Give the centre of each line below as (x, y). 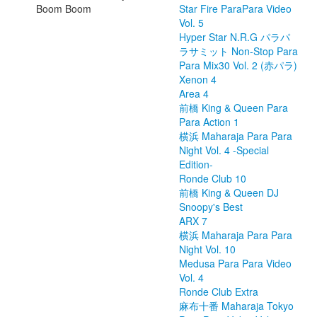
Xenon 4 (198, 79)
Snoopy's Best (211, 207)
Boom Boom (64, 8)
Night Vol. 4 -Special (224, 150)
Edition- (196, 164)
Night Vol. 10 (207, 249)
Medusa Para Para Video (235, 263)
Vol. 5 (191, 23)
